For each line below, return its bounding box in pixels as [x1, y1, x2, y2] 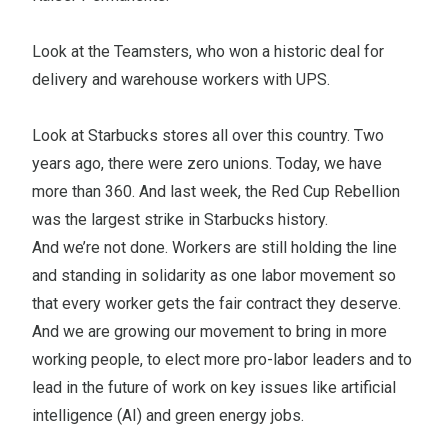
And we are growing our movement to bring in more [32, 321, 387, 341]
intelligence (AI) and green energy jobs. [32, 405, 304, 425]
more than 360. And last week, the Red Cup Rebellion [32, 181, 400, 201]
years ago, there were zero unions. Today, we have [32, 153, 382, 173]
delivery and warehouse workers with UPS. [32, 69, 330, 89]
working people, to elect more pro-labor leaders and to [32, 349, 412, 369]
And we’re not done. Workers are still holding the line [32, 237, 397, 257]
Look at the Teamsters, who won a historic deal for [32, 41, 384, 61]
